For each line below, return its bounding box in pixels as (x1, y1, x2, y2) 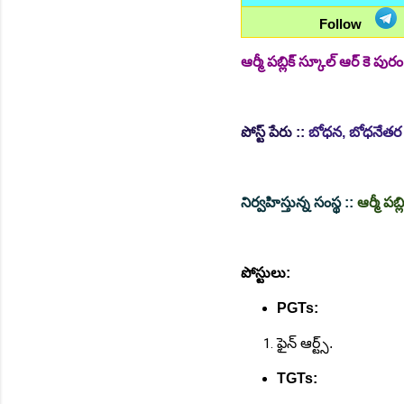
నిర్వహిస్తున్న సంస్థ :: (241, 195, 353, 211)
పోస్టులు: (241, 265, 290, 281)
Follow (319, 16, 362, 32)
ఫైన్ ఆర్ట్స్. (277, 335, 333, 352)
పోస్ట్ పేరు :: (241, 124, 308, 141)
